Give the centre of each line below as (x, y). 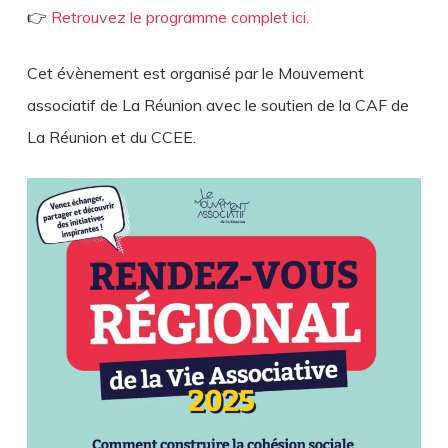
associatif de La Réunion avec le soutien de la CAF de (217, 105)
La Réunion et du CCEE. (111, 137)
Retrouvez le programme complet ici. (179, 17)
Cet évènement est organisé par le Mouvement (195, 73)
